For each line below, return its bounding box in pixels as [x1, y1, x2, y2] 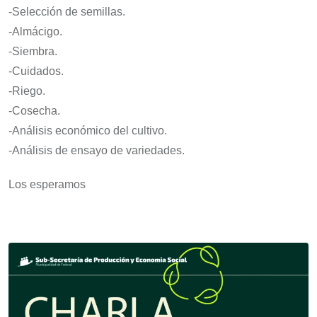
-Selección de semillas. [8, 6, 125, 18]
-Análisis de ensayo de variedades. [8, 144, 185, 157]
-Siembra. [8, 45, 57, 58]
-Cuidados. [8, 65, 64, 78]
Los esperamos [8, 178, 86, 191]
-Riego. [8, 85, 45, 98]
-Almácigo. [8, 25, 62, 38]
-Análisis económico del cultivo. [8, 125, 167, 137]
